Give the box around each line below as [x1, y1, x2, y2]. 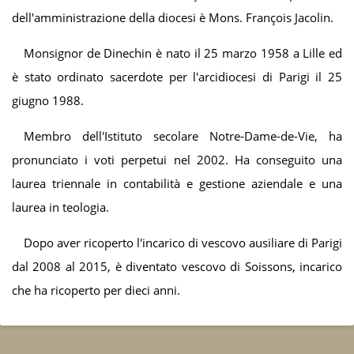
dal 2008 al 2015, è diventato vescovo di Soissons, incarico [12, 258, 342, 274]
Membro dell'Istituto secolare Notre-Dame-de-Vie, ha [24, 127, 342, 144]
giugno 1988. [12, 92, 84, 108]
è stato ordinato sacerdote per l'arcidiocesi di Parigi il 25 [12, 68, 342, 85]
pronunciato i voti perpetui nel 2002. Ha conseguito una [12, 151, 342, 168]
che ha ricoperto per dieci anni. [12, 281, 180, 298]
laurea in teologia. [12, 198, 109, 215]
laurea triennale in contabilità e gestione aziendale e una [12, 175, 342, 191]
